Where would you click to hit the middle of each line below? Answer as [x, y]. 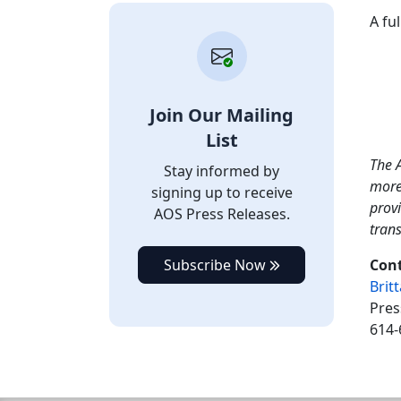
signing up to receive [222, 192]
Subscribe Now [216, 265]
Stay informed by [222, 171]
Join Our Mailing [222, 115]
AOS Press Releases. [222, 214]
